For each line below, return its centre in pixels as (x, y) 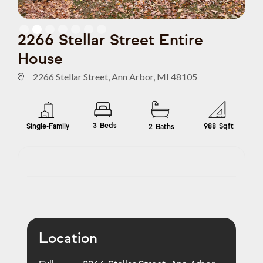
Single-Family (48, 126)
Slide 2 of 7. (40, 26)
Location (68, 238)
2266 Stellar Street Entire (110, 40)
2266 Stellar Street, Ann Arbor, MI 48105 (115, 77)
